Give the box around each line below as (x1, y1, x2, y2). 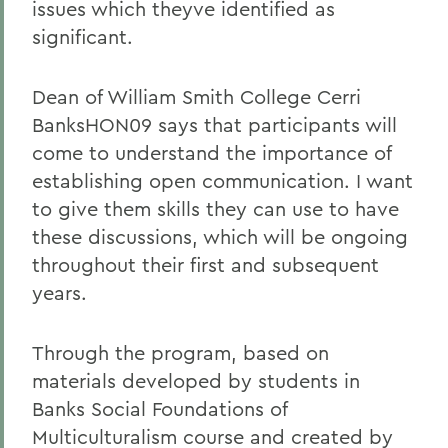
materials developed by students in (32, 368, 360, 393)
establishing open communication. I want (32, 168, 413, 193)
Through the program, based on (32, 340, 329, 365)
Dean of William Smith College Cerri (32, 84, 361, 109)
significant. (32, 24, 133, 49)
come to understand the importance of (32, 140, 391, 165)
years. (32, 280, 87, 305)
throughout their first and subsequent (32, 252, 379, 277)
